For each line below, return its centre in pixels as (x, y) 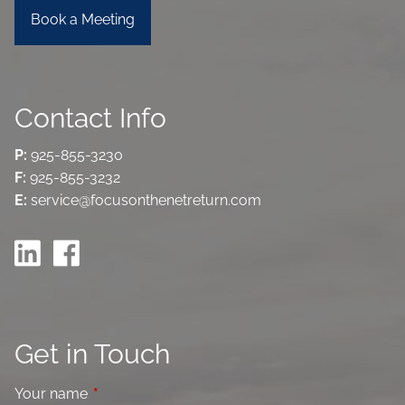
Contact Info (91, 118)
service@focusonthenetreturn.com (146, 201)
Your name (53, 393)
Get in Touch (93, 354)
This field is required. (160, 393)
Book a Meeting (83, 19)
